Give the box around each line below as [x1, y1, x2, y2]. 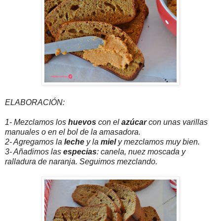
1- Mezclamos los [5, 118, 68, 127]
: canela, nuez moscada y [97, 147, 185, 156]
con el [96, 118, 121, 127]
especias [63, 147, 97, 156]
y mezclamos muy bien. [118, 138, 200, 147]
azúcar [121, 118, 148, 127]
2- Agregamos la [5, 138, 62, 147]
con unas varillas [148, 118, 208, 127]
